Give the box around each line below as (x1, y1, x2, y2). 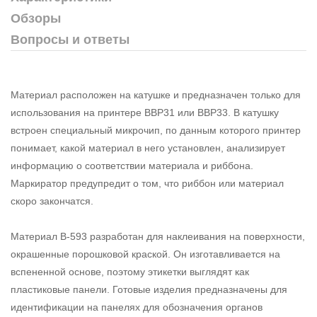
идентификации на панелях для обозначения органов (11, 301, 263, 313)
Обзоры (11, 11, 61, 25)
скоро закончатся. (11, 195, 93, 207)
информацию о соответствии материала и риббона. (11, 159, 253, 171)
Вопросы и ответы (11, 32, 129, 47)
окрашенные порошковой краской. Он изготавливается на (11, 248, 280, 260)
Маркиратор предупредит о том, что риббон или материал (11, 177, 284, 189)
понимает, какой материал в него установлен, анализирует (11, 142, 285, 154)
